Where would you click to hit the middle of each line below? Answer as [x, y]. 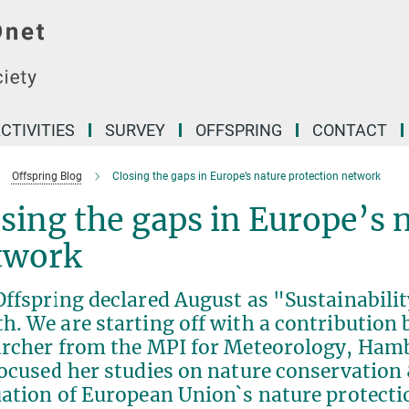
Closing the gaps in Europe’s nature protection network [246, 176]
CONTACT [350, 130]
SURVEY [135, 130]
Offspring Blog [47, 176]
